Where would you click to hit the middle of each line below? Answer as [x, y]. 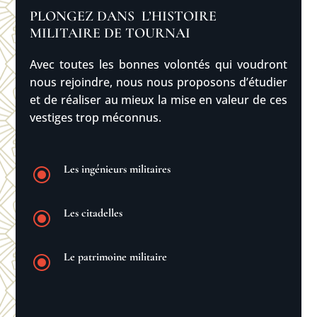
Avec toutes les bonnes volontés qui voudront [158, 64]
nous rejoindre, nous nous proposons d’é [142, 82]
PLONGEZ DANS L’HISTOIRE [123, 16]
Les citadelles [93, 213]
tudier [271, 82]
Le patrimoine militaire [115, 257]
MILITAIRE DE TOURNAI [110, 33]
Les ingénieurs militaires [117, 169]
